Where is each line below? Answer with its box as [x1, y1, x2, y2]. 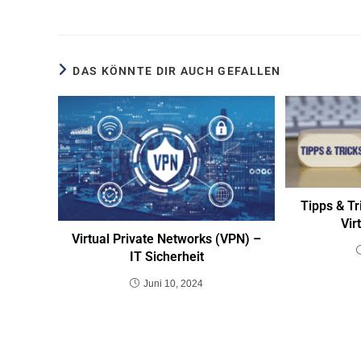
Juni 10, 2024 [143, 277, 204, 289]
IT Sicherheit [129, 248, 204, 264]
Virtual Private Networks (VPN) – [72, 230, 262, 247]
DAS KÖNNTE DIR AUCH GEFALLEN [73, 64, 281, 77]
